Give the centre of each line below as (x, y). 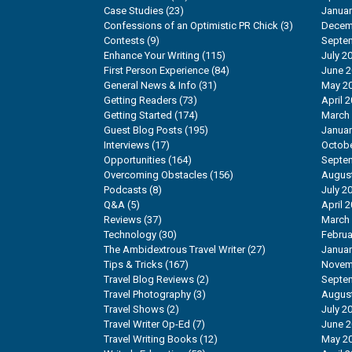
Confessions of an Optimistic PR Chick (191, 26)
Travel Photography (147, 295)
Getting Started (138, 115)
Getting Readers (140, 101)
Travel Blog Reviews (149, 280)
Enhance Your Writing (152, 56)
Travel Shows (134, 310)
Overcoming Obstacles (156, 175)
